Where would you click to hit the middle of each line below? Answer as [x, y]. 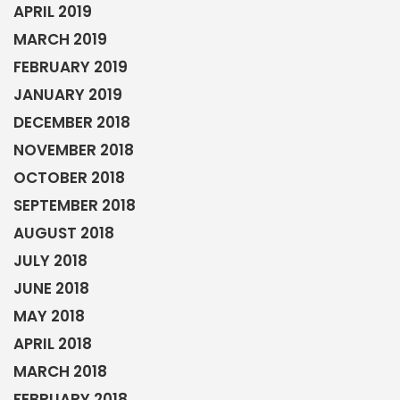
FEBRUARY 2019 [71, 67]
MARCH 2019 [60, 40]
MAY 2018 [49, 317]
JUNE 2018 [51, 289]
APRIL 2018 [53, 344]
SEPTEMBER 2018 [75, 206]
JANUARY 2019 [68, 95]
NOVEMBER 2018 [74, 150]
